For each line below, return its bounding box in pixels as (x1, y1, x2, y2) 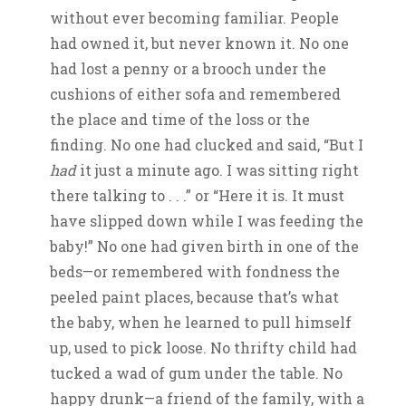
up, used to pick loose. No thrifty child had (50, 338, 357, 358)
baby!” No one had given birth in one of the (50, 237, 359, 256)
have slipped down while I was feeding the (50, 211, 363, 231)
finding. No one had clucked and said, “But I (50, 135, 363, 155)
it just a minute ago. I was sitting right (76, 160, 359, 180)
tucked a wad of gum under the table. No (50, 363, 343, 383)
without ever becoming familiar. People (50, 8, 339, 28)
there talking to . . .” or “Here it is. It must (50, 186, 344, 206)
